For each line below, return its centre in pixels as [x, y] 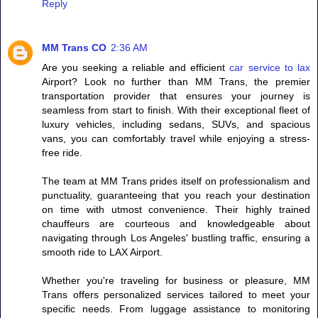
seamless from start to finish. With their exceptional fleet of [176, 110]
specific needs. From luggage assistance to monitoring [176, 309]
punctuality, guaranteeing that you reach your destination [176, 196]
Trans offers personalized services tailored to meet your [176, 295]
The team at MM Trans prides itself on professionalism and [176, 181]
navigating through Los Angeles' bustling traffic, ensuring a [176, 238]
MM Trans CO [74, 48]
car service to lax [270, 68]
